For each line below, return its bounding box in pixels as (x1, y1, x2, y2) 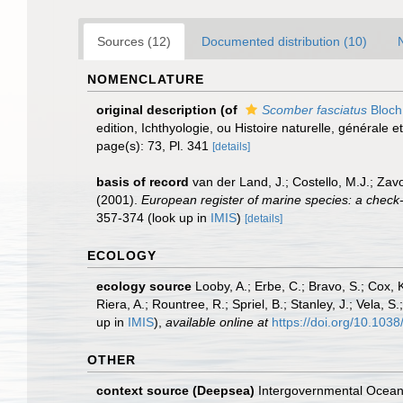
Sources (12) (97, 34, 171, 49)
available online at (166, 315, 268, 329)
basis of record (96, 175, 189, 189)
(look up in (144, 210, 210, 225)
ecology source (96, 279, 192, 293)
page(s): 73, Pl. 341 (96, 139, 212, 153)
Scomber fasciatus (262, 103, 367, 117)
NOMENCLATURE (87, 72, 204, 86)
